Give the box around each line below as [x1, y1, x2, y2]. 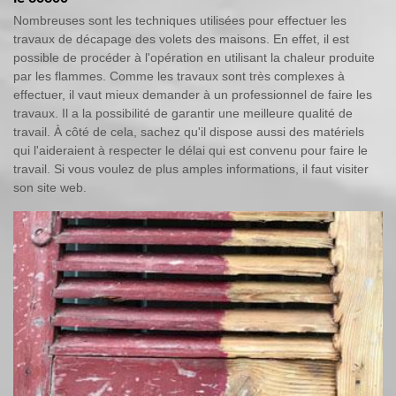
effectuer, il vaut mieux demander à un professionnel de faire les [13, 87, 372, 102]
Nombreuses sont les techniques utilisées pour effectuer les [13, 12, 346, 27]
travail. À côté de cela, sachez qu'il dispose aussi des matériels [13, 124, 364, 139]
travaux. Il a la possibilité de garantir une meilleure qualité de [13, 105, 353, 120]
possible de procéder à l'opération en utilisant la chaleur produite [13, 49, 375, 65]
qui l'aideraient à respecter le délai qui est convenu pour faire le [13, 142, 368, 157]
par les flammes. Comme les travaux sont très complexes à [13, 68, 345, 83]
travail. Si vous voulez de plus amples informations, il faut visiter [13, 161, 369, 176]
